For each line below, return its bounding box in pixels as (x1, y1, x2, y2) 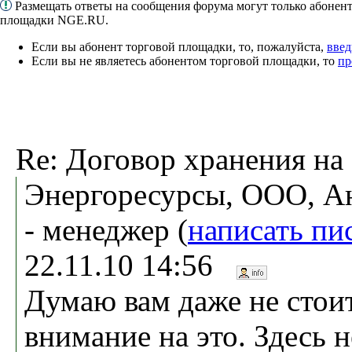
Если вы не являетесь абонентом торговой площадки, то (31, 53, 338, 68)
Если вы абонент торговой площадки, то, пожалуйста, (31, 39, 327, 53)
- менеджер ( (24, 212, 188, 247)
